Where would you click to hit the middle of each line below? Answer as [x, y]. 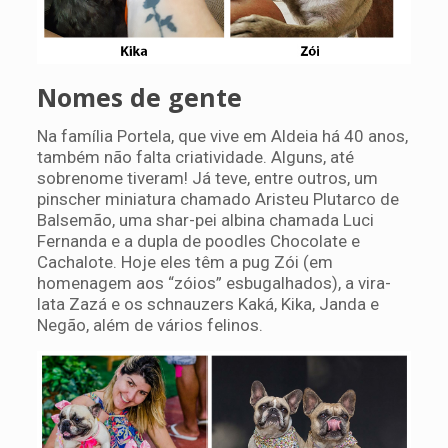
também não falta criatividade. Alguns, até [195, 157]
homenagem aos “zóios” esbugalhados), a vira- [213, 283]
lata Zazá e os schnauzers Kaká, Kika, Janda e [207, 304]
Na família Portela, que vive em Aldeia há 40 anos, [222, 136]
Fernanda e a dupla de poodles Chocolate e [198, 241]
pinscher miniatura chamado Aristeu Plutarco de [217, 199]
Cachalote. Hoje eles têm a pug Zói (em [184, 262]
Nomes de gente [139, 97]
